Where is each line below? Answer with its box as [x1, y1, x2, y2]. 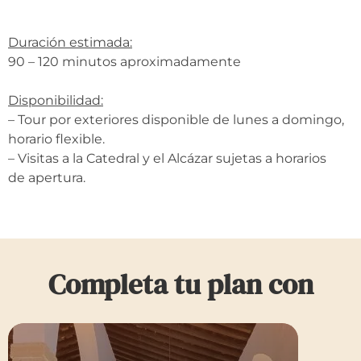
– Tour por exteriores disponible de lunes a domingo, [8, 112, 344, 128]
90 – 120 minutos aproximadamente [8, 54, 241, 70]
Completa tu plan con [48, 265, 313, 305]
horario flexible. [8, 131, 105, 147]
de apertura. [8, 170, 85, 186]
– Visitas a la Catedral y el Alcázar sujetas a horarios [8, 151, 326, 167]
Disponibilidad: [8, 93, 103, 109]
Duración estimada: [8, 35, 132, 51]
